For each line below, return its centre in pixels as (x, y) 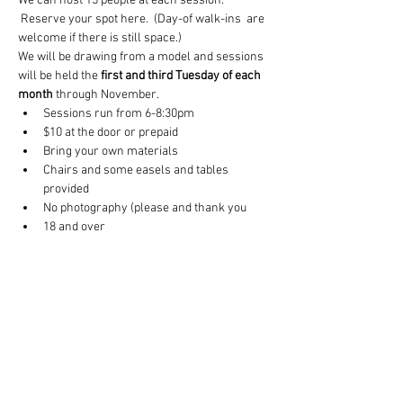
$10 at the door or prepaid (111, 133)
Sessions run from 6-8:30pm (119, 114)
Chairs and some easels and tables (137, 171)
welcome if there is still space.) (101, 39)
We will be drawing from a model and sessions (142, 58)
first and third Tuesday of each (182, 76)
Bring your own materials (111, 152)
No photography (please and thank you (145, 209)
